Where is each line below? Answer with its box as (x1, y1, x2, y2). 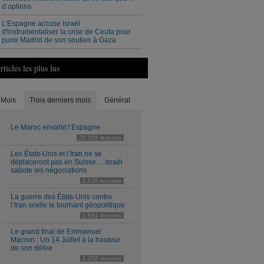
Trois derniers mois (29, 96, 91, 104)
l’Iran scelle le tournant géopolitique (11, 201, 125, 209)
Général (104, 96, 130, 104)
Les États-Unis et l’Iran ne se (11, 150, 102, 158)
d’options (2, 2, 31, 11)
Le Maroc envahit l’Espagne (11, 123, 100, 131)
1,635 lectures (82, 177, 121, 184)
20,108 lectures (79, 134, 121, 141)
